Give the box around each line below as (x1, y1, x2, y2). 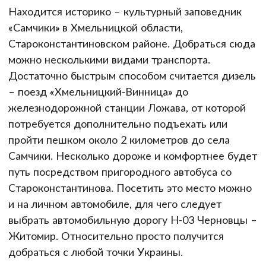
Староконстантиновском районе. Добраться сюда (8, 36, 255, 50)
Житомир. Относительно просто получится (8, 229, 224, 242)
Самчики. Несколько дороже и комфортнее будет (8, 148, 257, 162)
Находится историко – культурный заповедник (8, 4, 242, 18)
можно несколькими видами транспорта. (8, 52, 210, 66)
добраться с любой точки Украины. (8, 245, 183, 258)
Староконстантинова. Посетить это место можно (8, 180, 252, 194)
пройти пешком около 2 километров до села (8, 132, 230, 146)
